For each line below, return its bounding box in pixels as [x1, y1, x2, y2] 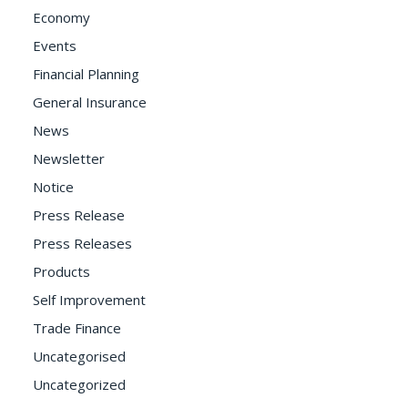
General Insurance [33, 93, 147, 111]
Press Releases [33, 234, 132, 252]
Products [33, 262, 90, 280]
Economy [33, 8, 90, 26]
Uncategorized [33, 375, 126, 393]
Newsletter [33, 149, 105, 168]
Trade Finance [33, 319, 121, 337]
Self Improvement [33, 291, 146, 309]
